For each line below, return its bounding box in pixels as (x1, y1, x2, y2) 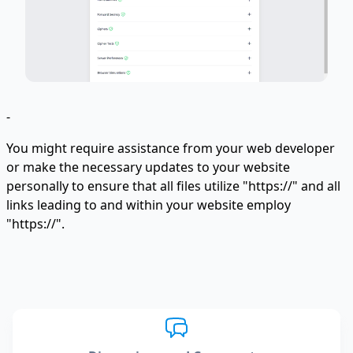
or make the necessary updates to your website (6, 158, 290, 176)
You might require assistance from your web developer (6, 139, 335, 157)
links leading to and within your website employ (6, 195, 291, 214)
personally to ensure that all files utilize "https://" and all (6, 176, 340, 195)
